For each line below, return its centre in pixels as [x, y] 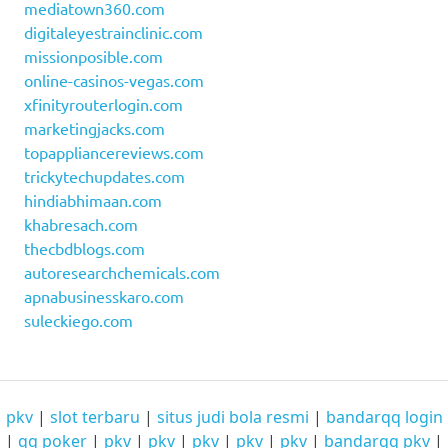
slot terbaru [94, 417]
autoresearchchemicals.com [122, 272]
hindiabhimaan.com [93, 200]
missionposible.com [93, 56]
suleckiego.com [78, 320]
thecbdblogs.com [84, 248]
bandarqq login [384, 417]
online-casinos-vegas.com [114, 80]
